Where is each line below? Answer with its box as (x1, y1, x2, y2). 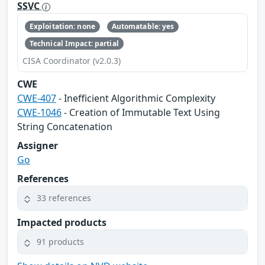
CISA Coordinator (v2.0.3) (22, 54, 121, 66)
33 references (37, 192, 91, 204)
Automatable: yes (111, 21, 174, 32)
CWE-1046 (17, 105, 62, 119)
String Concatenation (17, 119, 112, 133)
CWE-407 (17, 91, 56, 105)
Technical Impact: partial (29, 38, 119, 49)
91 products (37, 236, 84, 248)
